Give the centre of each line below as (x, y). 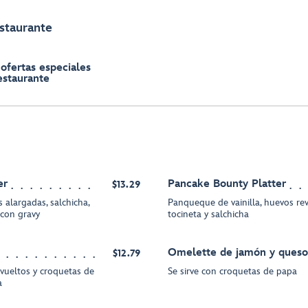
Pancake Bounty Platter (227, 184)
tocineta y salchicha (208, 214)
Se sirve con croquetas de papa (232, 271)
